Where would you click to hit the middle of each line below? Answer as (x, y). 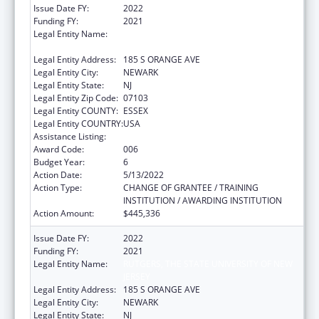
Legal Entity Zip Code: (76, 98)
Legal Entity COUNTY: (76, 110)
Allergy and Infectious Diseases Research (205, 136)
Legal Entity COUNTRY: (78, 123)
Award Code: (59, 149)
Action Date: (58, 174)
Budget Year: (59, 162)
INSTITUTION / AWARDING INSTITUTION (203, 200)
